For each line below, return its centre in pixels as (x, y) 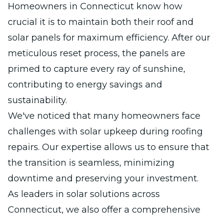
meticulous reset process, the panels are (97, 53)
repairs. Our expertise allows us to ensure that (109, 147)
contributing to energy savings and (85, 84)
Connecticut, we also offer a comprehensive (104, 209)
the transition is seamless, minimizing (91, 163)
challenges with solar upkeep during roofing (105, 131)
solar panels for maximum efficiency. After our (109, 37)
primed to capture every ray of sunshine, (97, 69)
